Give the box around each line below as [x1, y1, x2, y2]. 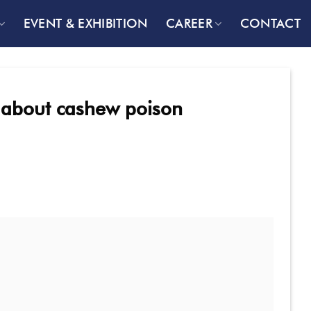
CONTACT [239, 16, 301, 31]
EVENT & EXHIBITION [23, 16, 148, 31]
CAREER [165, 16, 212, 31]
